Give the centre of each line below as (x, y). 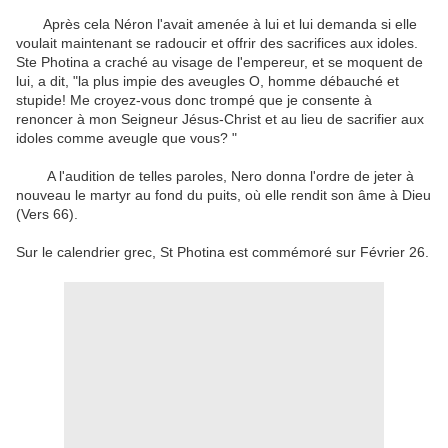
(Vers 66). (47, 214)
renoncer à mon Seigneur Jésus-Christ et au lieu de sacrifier (206, 119)
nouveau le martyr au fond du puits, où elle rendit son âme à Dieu (223, 195)
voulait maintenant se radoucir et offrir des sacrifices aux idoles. (217, 43)
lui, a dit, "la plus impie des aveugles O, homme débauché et (207, 81)
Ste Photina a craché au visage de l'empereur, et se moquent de (219, 62)
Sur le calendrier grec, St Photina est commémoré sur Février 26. (222, 252)
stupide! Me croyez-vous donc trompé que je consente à (194, 100)
